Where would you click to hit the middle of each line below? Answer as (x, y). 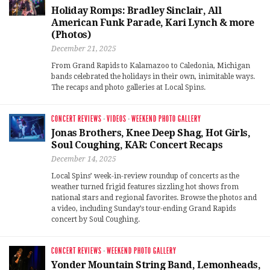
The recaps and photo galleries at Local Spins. (128, 88)
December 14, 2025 (84, 159)
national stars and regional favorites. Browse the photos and (154, 198)
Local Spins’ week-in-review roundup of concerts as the (145, 176)
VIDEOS (117, 119)
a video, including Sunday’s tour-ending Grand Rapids (143, 209)
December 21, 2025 (84, 49)
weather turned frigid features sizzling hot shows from (145, 187)
